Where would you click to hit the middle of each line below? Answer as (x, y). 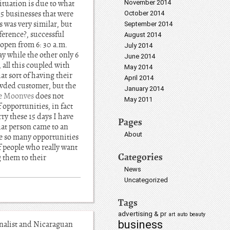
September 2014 (148, 24)
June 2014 (140, 56)
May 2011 (138, 99)
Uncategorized (146, 180)
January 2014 (144, 89)
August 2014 (143, 35)
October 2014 (144, 13)
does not (49, 96)
